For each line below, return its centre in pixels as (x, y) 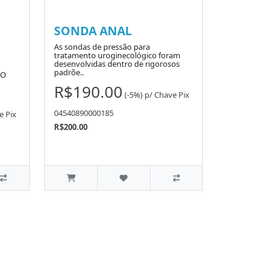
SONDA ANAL (93, 31)
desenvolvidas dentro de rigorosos (117, 64)
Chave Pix (172, 94)
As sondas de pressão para (102, 47)
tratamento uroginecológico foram (117, 56)
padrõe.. (69, 73)
